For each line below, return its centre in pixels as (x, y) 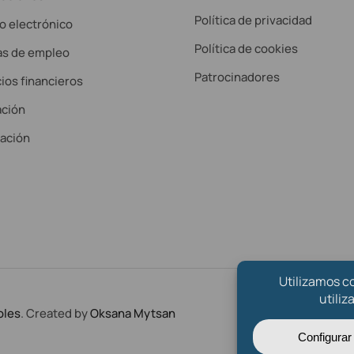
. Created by (55, 313)
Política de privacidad (254, 20)
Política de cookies (247, 48)
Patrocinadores (237, 77)
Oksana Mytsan (133, 313)
